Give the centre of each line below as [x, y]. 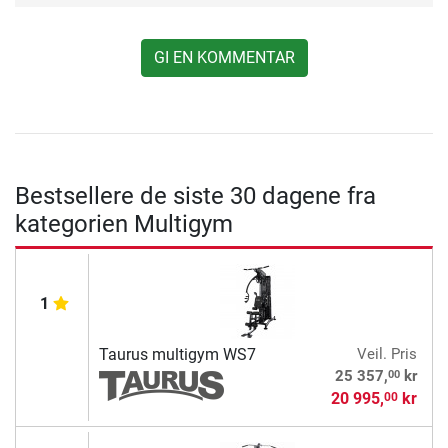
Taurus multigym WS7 [177, 355]
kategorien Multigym [124, 224]
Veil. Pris [386, 354]
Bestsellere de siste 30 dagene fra [195, 196]
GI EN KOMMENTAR [224, 58]
